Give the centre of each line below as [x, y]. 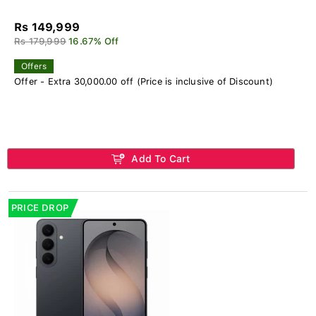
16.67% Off [94, 41]
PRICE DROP [40, 207]
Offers [34, 66]
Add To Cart [159, 158]
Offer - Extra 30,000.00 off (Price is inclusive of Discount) [144, 81]
